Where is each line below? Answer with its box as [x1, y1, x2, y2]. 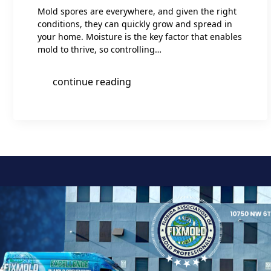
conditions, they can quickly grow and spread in [38, 18, 232, 30]
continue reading [53, 75, 131, 89]
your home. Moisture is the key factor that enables [38, 31, 242, 43]
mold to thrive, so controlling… [38, 44, 162, 56]
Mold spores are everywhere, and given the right [38, 5, 237, 18]
